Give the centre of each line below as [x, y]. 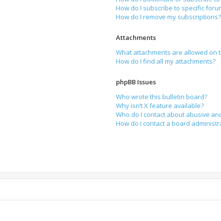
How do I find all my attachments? [166, 61]
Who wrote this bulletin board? [162, 97]
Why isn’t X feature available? [160, 106]
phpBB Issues [136, 82]
